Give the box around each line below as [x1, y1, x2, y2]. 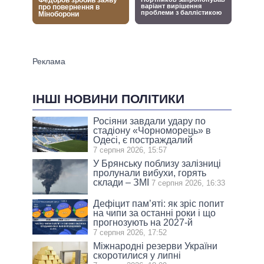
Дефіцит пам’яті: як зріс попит [93, 198, 225, 209]
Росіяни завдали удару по [93, 115, 206, 126]
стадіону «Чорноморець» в [93, 125, 212, 136]
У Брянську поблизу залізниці [93, 158, 222, 169]
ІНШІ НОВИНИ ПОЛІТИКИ [32, 91, 184, 105]
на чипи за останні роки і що [93, 207, 216, 218]
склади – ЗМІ [93, 177, 150, 187]
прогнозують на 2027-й [93, 217, 193, 227]
